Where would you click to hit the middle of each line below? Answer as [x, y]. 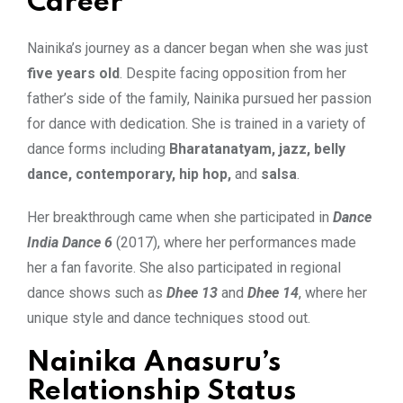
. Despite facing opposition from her [233, 73]
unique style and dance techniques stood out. [169, 318]
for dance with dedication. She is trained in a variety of [197, 123]
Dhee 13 [192, 292]
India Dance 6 [70, 242]
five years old [73, 73]
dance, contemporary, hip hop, [129, 174]
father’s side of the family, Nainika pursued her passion [199, 98]
